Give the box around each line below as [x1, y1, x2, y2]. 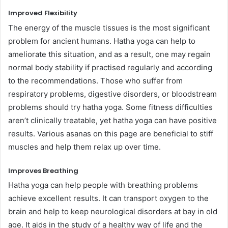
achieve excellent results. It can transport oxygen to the [8, 193, 209, 203]
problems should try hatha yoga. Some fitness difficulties [8, 102, 213, 112]
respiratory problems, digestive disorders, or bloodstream [8, 89, 217, 99]
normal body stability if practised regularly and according [8, 62, 212, 72]
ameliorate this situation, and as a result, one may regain [8, 49, 211, 59]
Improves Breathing [8, 165, 78, 176]
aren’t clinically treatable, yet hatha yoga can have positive [8, 115, 217, 125]
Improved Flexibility [8, 8, 77, 18]
